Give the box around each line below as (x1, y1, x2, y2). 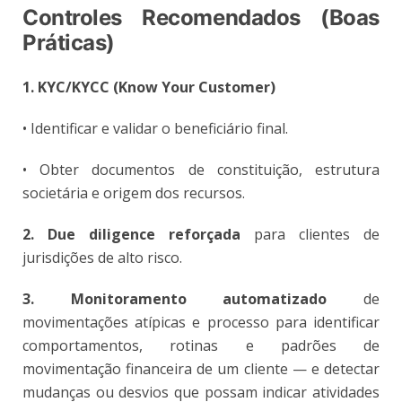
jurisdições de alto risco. (22, 247, 182, 267)
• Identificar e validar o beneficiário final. (22, 118, 288, 138)
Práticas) (22, 29, 115, 56)
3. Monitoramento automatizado (22, 288, 328, 309)
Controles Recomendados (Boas (22, 4, 380, 31)
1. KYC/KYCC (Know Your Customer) (22, 76, 275, 97)
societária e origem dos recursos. (22, 182, 245, 203)
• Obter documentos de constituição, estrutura (22, 159, 380, 179)
